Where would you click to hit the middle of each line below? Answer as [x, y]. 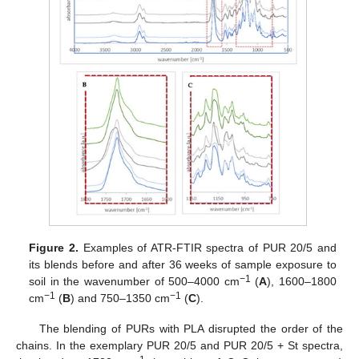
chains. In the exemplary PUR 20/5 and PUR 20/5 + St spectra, [179, 345]
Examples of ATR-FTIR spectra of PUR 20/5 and [207, 247]
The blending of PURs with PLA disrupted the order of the [191, 328]
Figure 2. [54, 247]
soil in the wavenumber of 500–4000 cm [134, 281]
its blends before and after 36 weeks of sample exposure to [183, 264]
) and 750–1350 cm [121, 298]
